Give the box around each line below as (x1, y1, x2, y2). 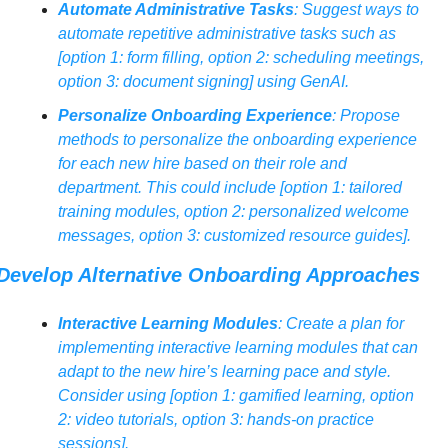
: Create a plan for (277, 315, 404, 333)
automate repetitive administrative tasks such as (57, 25, 396, 43)
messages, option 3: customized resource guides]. (57, 227, 411, 245)
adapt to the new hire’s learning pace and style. (57, 363, 391, 381)
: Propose (331, 107, 400, 125)
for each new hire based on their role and (57, 155, 347, 173)
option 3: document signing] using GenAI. (57, 73, 349, 91)
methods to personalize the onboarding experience (57, 131, 417, 149)
